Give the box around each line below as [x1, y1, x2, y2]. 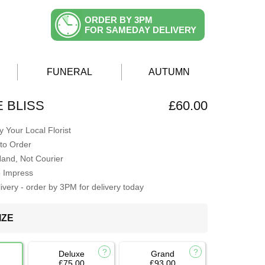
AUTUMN [148, 67, 190, 77]
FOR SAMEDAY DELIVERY [85, 25, 196, 35]
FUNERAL [47, 67, 92, 77]
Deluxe [58, 249, 85, 259]
